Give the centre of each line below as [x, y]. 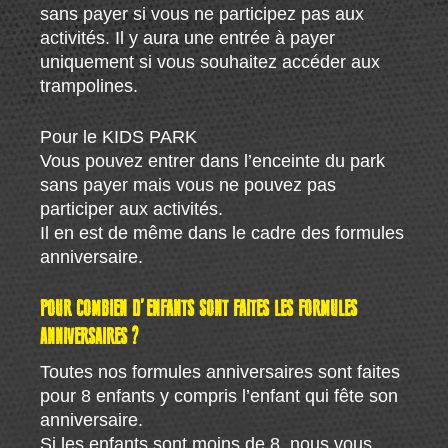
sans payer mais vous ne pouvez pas [188, 184]
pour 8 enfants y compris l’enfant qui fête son [219, 395]
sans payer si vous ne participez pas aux [202, 13]
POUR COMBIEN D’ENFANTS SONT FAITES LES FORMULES [199, 309]
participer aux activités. [132, 208]
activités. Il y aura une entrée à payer [188, 37]
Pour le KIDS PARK [119, 136]
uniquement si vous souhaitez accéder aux [210, 61]
